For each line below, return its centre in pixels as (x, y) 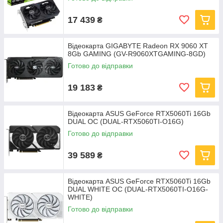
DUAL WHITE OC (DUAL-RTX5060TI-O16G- (138, 189)
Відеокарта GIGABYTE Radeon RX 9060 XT (138, 46)
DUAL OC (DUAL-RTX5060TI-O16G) (126, 121)
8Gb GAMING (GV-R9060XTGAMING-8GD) (137, 54)
